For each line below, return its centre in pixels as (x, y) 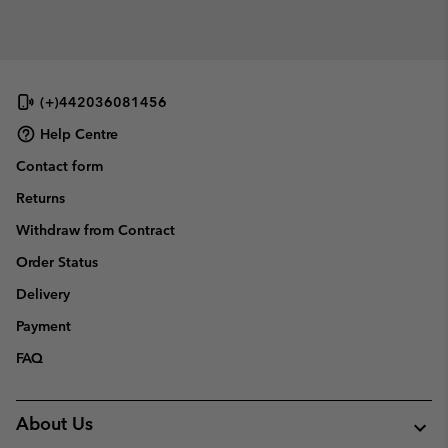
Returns (40, 198)
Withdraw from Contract (95, 230)
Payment (43, 326)
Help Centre (79, 133)
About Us (54, 423)
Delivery (43, 294)
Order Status (57, 262)
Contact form (59, 166)
